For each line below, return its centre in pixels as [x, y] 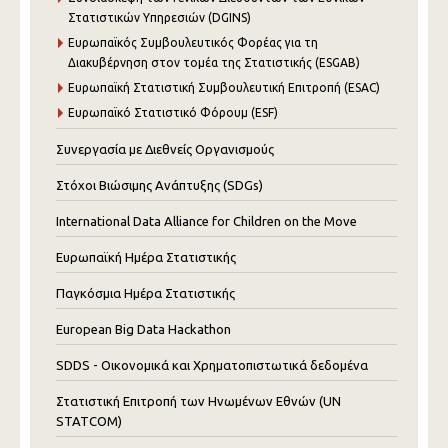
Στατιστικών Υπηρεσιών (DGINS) [159, 17]
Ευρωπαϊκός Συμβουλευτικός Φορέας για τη [193, 42]
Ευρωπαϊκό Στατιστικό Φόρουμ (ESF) [173, 112]
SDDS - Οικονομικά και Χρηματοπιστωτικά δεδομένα [212, 365]
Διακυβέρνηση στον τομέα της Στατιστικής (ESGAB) [214, 62]
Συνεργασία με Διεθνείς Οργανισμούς [165, 149]
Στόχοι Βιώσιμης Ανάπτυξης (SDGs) [159, 185]
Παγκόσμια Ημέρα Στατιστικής [145, 293]
